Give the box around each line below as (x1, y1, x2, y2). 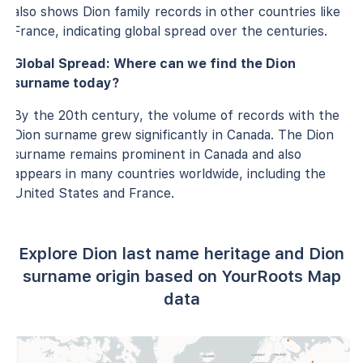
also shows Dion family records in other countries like (13, 3, 340, 19)
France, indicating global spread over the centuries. (13, 23, 327, 39)
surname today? (13, 75, 119, 91)
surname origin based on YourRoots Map (22, 266, 341, 286)
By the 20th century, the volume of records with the (13, 107, 340, 123)
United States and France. (13, 185, 174, 201)
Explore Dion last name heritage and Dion (19, 243, 344, 263)
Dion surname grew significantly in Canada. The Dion (13, 126, 334, 143)
